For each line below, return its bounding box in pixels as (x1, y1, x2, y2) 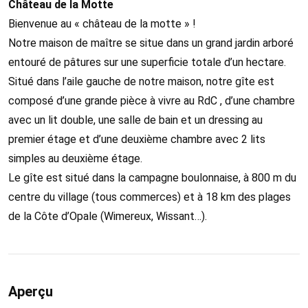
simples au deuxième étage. (8, 151, 142, 165)
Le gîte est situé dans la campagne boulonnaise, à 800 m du (8, 170, 296, 184)
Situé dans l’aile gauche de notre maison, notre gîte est (8, 74, 274, 88)
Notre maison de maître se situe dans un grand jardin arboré (8, 36, 294, 49)
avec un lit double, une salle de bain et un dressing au (8, 113, 263, 126)
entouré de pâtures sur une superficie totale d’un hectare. (8, 55, 286, 69)
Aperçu (8, 283, 53, 300)
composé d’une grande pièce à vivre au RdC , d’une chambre (8, 93, 295, 107)
